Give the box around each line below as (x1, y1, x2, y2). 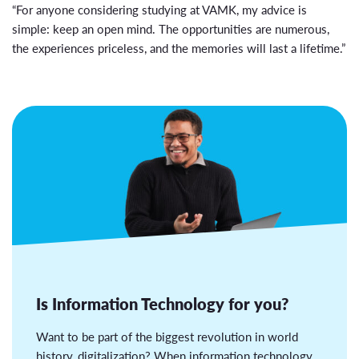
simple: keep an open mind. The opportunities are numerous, (12, 20, 329, 38)
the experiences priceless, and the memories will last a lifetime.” (12, 39, 345, 57)
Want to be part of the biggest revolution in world (36, 328, 298, 345)
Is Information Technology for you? (36, 292, 288, 316)
